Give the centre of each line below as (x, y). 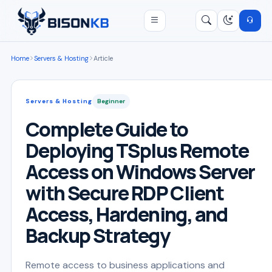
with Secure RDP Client (125, 193)
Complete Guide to (107, 129)
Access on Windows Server (140, 172)
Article (103, 58)
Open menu (173, 18)
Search (229, 56)
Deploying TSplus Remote (137, 151)
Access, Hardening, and (127, 214)
